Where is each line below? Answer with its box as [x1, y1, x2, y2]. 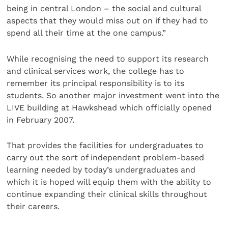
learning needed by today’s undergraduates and [7, 165, 196, 175]
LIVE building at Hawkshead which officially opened [7, 102, 212, 112]
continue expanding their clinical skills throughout [7, 189, 208, 199]
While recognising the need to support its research [7, 53, 209, 64]
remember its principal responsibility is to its [7, 78, 185, 88]
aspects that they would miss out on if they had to [7, 16, 209, 26]
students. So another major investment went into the [7, 90, 220, 100]
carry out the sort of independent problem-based [7, 153, 205, 163]
